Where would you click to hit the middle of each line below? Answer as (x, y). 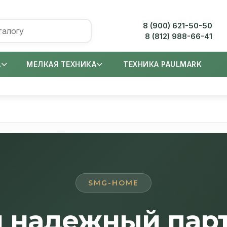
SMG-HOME (113, 183)
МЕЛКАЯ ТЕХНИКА (62, 64)
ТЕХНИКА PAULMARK (163, 64)
